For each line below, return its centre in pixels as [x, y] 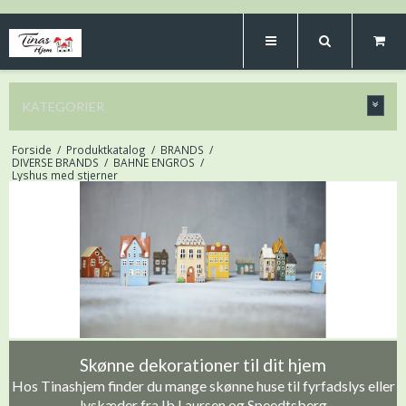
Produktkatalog [106, 150]
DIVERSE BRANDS [55, 162]
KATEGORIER [63, 106]
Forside [31, 150]
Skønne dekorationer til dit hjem [203, 364]
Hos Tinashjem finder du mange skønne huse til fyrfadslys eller [203, 385]
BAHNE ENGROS [154, 162]
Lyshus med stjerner [64, 175]
